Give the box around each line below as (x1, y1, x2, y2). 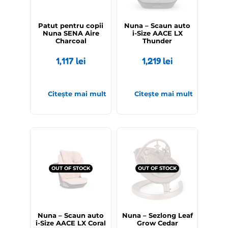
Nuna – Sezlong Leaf (122, 211, 193, 220)
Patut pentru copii (38, 21, 103, 30)
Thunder (142, 37, 172, 45)
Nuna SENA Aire (42, 29, 99, 38)
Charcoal (55, 37, 87, 45)
